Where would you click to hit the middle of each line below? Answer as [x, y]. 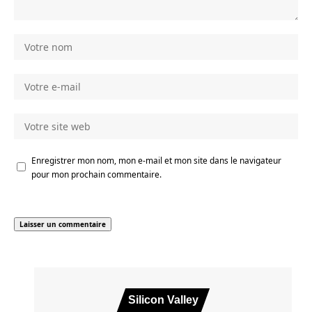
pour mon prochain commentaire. [96, 174]
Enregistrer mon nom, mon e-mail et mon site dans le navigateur [156, 160]
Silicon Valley [163, 299]
